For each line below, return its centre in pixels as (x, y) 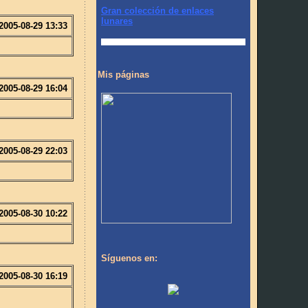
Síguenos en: (129, 258)
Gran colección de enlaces (157, 11)
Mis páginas (123, 75)
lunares (117, 21)
